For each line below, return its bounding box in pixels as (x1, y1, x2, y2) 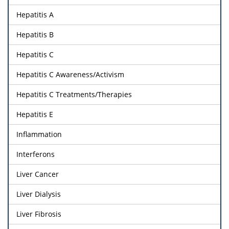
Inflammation (16, 129, 62, 139)
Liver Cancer (16, 169, 59, 179)
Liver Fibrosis (16, 209, 61, 219)
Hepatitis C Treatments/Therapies (16, 89, 132, 99)
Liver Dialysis (16, 189, 61, 199)
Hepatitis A (16, 9, 54, 19)
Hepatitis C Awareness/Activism (16, 69, 124, 79)
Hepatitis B (16, 29, 54, 39)
